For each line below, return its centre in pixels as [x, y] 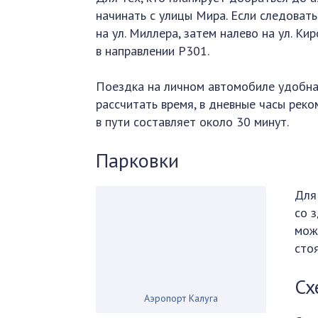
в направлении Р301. [153, 51]
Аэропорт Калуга [181, 298]
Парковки [138, 160]
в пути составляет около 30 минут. [193, 122]
